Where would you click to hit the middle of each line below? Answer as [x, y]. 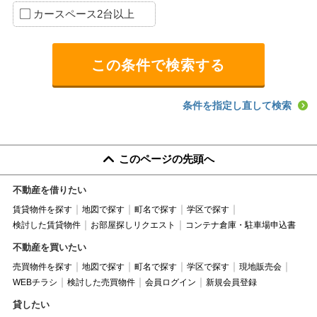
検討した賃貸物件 [46, 225]
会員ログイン [170, 282]
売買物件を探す [42, 266]
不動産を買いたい [49, 247]
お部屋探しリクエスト [133, 225]
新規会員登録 [231, 282]
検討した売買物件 [101, 282]
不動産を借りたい [49, 190]
